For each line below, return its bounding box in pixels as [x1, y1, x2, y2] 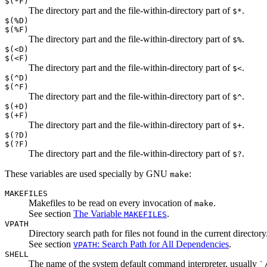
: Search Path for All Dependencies [97, 238, 229, 249]
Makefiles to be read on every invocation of [29, 197, 194, 208]
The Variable [73, 208, 124, 219]
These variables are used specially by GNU [5, 168, 170, 179]
